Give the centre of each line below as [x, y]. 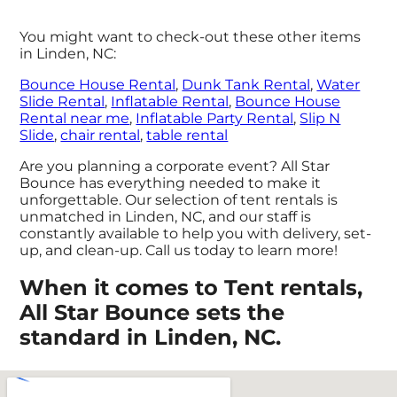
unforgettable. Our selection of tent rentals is [179, 199]
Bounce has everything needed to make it [171, 183]
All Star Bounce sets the [152, 313]
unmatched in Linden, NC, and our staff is [166, 216]
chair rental [101, 135]
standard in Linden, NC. [151, 338]
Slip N [320, 118]
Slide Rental [62, 101]
